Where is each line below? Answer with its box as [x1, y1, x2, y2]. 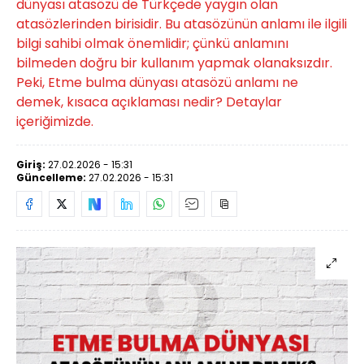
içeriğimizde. [16, 112, 93, 131]
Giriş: [16, 158, 48, 171]
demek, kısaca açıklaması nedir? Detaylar [16, 93, 282, 111]
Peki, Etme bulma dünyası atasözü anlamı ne [16, 73, 298, 92]
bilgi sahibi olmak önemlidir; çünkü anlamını [16, 34, 288, 53]
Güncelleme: [16, 171, 89, 184]
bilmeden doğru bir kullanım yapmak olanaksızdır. [16, 54, 332, 72]
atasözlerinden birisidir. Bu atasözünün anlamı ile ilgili [16, 15, 347, 33]
